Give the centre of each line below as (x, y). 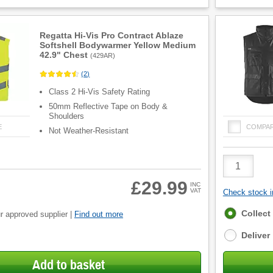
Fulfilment (244, 212)
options (239, 223)
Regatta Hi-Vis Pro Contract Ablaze (112, 35)
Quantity (240, 171)
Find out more (99, 214)
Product (239, 160)
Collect (256, 213)
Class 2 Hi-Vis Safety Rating (100, 92)
